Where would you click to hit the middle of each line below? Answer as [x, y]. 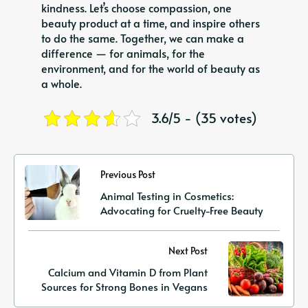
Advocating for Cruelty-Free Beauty [182, 210]
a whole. [62, 83]
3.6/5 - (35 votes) [204, 118]
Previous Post [128, 175]
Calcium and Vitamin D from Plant [128, 272]
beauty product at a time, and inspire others [151, 22]
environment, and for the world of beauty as [151, 68]
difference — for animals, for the [123, 53]
